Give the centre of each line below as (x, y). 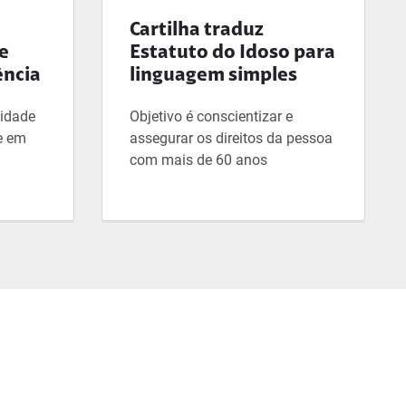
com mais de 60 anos (198, 159)
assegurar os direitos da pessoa (231, 138)
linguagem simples (213, 76)
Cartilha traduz (197, 30)
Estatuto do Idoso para (232, 53)
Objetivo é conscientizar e (211, 116)
